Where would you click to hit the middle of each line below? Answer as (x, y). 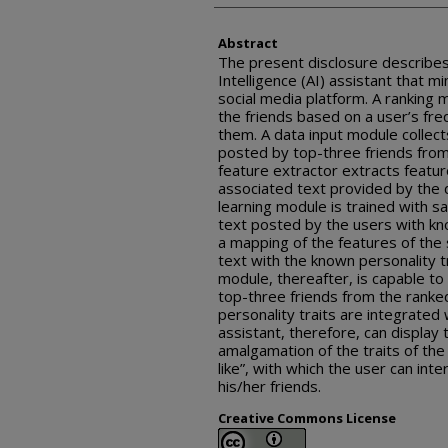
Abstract (248, 43)
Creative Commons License (307, 418)
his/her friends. (269, 386)
